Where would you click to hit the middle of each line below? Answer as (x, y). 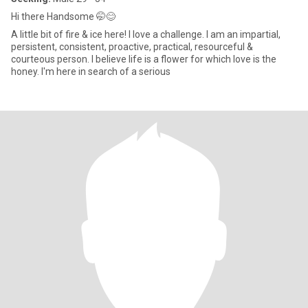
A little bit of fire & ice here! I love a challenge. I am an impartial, (109, 34)
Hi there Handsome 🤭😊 (63, 16)
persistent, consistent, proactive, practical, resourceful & (132, 47)
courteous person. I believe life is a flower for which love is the (144, 59)
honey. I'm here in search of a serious (106, 71)
